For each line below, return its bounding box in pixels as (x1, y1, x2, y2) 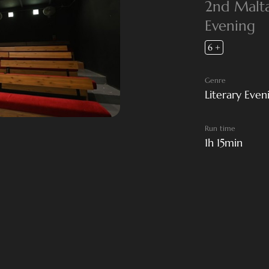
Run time (204, 124, 235, 133)
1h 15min (204, 136, 243, 150)
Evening (204, 17, 255, 35)
